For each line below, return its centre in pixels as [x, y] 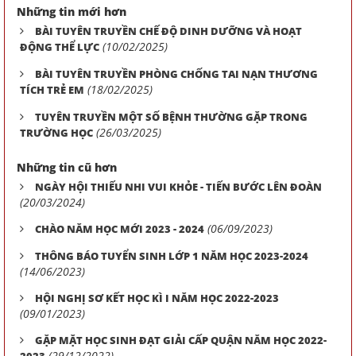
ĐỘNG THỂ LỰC [60, 47]
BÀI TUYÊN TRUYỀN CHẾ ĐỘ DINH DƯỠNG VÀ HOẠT [168, 31]
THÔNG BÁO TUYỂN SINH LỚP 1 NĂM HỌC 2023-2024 [172, 256]
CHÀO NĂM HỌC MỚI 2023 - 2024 [120, 229]
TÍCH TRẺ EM [52, 90]
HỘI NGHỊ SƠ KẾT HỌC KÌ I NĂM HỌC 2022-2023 [157, 298]
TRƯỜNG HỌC [56, 133]
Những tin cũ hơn [67, 167]
